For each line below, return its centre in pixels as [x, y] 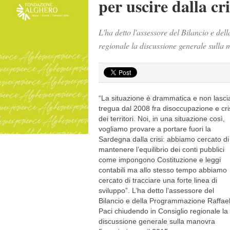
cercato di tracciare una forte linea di [158, 180]
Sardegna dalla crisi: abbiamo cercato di [164, 139]
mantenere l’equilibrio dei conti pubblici [161, 149]
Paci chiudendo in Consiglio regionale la [163, 211]
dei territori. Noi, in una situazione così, [162, 119]
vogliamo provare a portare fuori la [155, 129]
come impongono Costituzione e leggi [160, 160]
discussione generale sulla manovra [157, 221]
